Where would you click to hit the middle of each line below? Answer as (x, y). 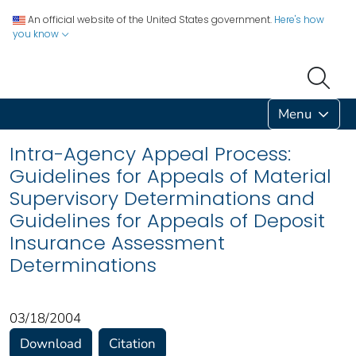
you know (37, 34)
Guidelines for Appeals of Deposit (167, 220)
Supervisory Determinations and (162, 198)
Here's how (299, 19)
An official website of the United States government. (150, 19)
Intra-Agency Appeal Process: (150, 153)
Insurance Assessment (117, 242)
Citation (132, 343)
